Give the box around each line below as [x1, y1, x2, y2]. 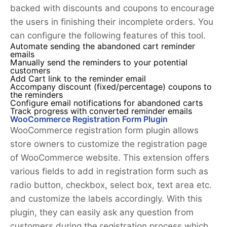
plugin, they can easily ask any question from [10, 207, 194, 218]
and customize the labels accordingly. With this [10, 194, 202, 204]
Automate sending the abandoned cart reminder [10, 42, 195, 52]
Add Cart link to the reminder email [10, 74, 146, 84]
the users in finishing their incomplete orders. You [10, 17, 213, 27]
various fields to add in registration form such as [10, 166, 208, 177]
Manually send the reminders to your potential [10, 58, 187, 68]
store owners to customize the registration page [10, 139, 207, 149]
